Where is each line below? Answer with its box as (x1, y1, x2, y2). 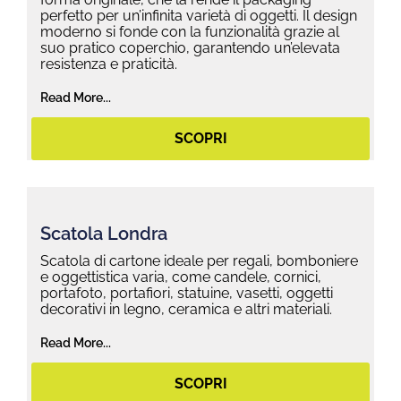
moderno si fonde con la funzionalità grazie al (40, 23, 339, 41)
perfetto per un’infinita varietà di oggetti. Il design (40, 7, 357, 25)
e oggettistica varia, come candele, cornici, (40, 268, 321, 286)
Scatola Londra (40, 222, 167, 244)
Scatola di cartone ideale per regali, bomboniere (40, 252, 358, 269)
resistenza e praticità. (40, 55, 177, 73)
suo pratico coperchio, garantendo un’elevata (40, 39, 340, 57)
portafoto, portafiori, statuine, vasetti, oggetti (40, 284, 333, 302)
